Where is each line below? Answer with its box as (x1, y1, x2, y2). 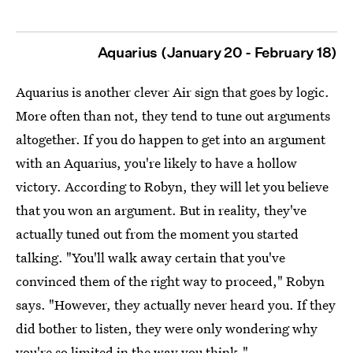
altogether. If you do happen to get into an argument (16, 129, 325, 148)
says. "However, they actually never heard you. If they (16, 295, 336, 314)
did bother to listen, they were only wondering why (16, 318, 318, 337)
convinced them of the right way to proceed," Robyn (16, 271, 325, 290)
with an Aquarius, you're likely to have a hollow (16, 153, 297, 172)
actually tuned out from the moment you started (16, 224, 299, 243)
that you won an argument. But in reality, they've (16, 200, 307, 219)
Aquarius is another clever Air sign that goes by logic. (16, 82, 329, 101)
